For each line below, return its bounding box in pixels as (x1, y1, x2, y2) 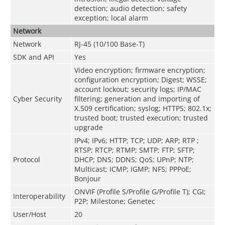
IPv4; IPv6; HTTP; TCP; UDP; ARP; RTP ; (74, 135, 199, 145)
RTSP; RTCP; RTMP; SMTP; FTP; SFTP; (74, 145, 195, 155)
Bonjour (74, 173, 101, 183)
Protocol (13, 154, 40, 164)
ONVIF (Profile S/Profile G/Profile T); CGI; (74, 186, 206, 196)
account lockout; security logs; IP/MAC (74, 84, 201, 94)
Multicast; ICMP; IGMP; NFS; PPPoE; (74, 164, 191, 174)
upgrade (74, 122, 103, 132)
